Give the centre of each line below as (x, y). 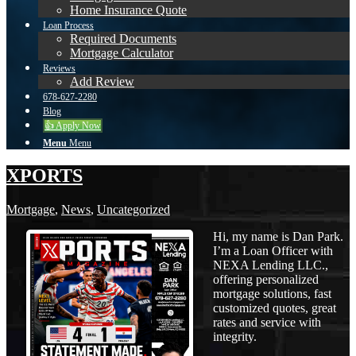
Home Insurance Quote (128, 10)
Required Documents (123, 39)
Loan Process (68, 25)
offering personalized (266, 279)
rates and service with (267, 322)
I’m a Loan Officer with (273, 250)
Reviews (59, 68)
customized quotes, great (275, 308)
